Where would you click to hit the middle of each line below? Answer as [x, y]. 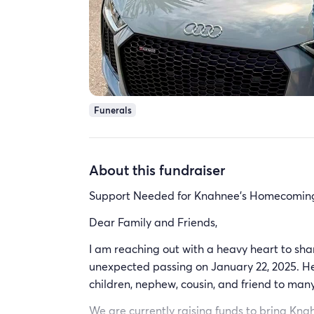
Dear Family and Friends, [153, 222]
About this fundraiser [157, 169]
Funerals [112, 110]
